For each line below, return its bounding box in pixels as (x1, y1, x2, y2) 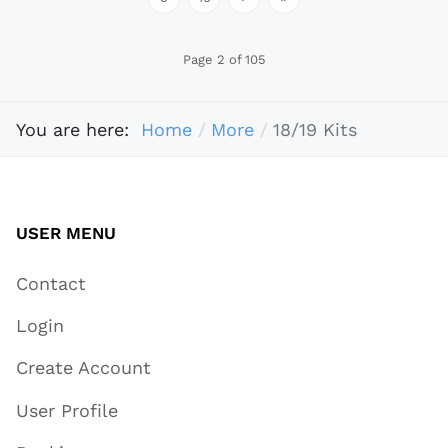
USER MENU (16, 223, 116, 244)
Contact (16, 272, 86, 294)
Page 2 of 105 (182, 52, 266, 68)
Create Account (16, 357, 151, 379)
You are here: (16, 118, 141, 140)
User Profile (16, 399, 118, 421)
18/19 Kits (272, 118, 357, 140)
